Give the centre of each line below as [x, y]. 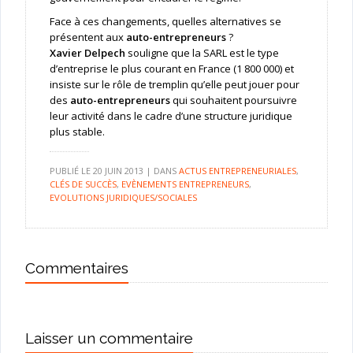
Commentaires [76, 268]
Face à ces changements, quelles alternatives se [165, 22]
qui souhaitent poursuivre [233, 100]
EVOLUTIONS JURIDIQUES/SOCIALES [123, 198]
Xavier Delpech [87, 53]
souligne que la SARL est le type [202, 53]
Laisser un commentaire [109, 338]
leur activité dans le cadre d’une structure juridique [171, 116]
